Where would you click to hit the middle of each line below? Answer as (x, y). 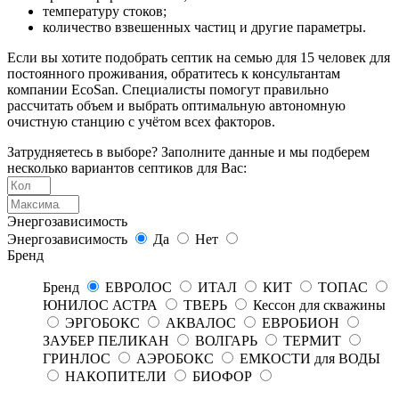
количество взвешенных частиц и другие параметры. (204, 27)
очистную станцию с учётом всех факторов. (141, 121)
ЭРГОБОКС (102, 322)
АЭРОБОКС (175, 358)
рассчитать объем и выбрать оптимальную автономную (176, 105)
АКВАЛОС (201, 322)
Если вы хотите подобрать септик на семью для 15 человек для (199, 57)
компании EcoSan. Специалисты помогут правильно (168, 89)
